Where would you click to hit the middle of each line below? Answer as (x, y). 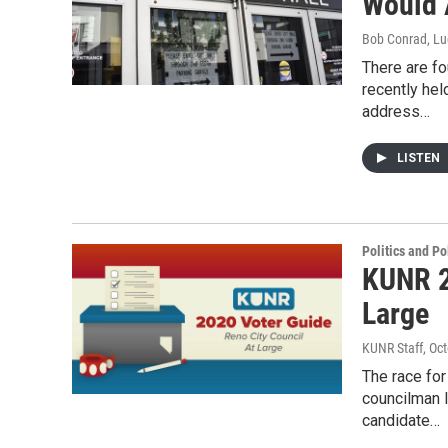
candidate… (401, 420)
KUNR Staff (392, 348)
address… (396, 111)
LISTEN (420, 158)
